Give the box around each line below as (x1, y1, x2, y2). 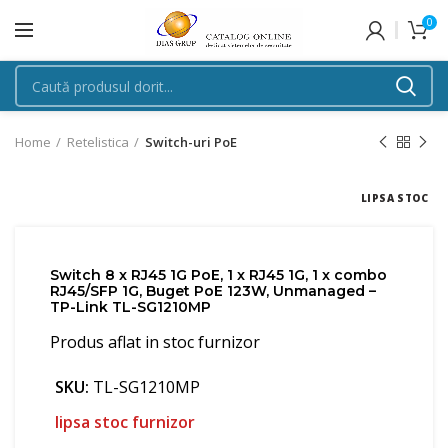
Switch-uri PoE (145, 133, 237, 151)
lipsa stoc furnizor (55, 411, 195, 433)
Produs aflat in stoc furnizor (50, 331, 260, 353)
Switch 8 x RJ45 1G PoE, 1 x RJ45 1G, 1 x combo (50, 266, 387, 284)
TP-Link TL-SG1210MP (50, 298, 211, 316)
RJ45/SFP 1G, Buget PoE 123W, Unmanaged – (50, 282, 376, 300)
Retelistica (67, 133, 129, 151)
